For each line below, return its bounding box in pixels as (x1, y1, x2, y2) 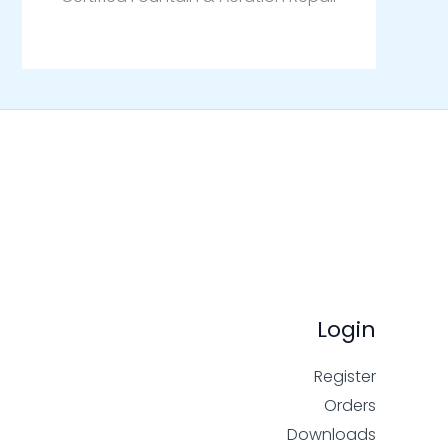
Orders (323, 393, 376, 417)
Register (313, 364, 376, 388)
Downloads (286, 422, 376, 446)
